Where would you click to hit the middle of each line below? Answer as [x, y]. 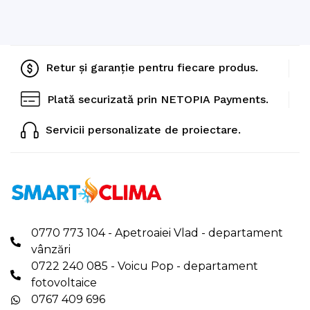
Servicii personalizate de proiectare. [143, 130]
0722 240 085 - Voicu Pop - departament [145, 266]
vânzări [51, 250]
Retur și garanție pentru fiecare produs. [152, 68]
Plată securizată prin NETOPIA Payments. [158, 100]
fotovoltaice [64, 283]
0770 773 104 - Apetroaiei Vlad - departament [157, 233]
